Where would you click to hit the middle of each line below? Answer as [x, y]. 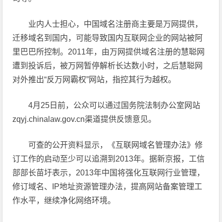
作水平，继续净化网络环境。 [64, 200]
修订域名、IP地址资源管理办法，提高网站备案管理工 [108, 186]
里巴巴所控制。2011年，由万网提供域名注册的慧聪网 [109, 52]
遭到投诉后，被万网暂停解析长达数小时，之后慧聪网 [108, 65]
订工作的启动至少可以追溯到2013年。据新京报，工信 [109, 159]
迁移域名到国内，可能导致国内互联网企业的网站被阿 [108, 38]
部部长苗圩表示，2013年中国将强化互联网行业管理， [109, 172]
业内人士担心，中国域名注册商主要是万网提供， [116, 24]
